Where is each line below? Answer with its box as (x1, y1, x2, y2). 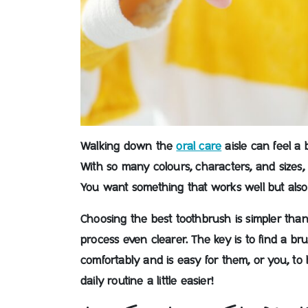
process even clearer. (80, 234, 192, 245)
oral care (176, 141, 222, 152)
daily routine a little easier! (80, 276, 214, 287)
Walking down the (80, 141, 177, 152)
